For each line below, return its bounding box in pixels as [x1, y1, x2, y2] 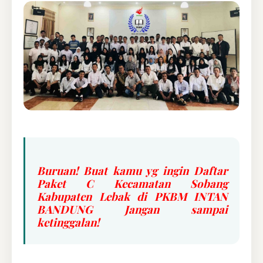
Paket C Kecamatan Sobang [37, 176, 228, 191]
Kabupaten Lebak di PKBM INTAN [37, 189, 228, 204]
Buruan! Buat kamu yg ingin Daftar [37, 163, 228, 178]
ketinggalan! [37, 215, 99, 230]
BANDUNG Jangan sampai [37, 202, 228, 217]
